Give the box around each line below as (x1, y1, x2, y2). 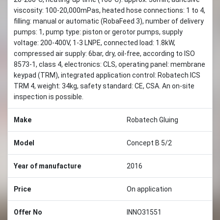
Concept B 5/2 (127, 138, 172, 147)
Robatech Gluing (127, 115, 178, 124)
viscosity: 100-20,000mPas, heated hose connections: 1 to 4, (14, 6, 205, 14)
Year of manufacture (14, 162, 81, 170)
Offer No (14, 208, 42, 216)
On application (127, 185, 172, 193)
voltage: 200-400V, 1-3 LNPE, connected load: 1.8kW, (14, 38, 175, 47)
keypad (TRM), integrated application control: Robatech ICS (14, 71, 200, 79)
